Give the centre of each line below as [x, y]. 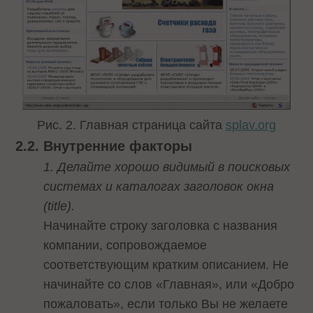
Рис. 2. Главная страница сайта [131, 125]
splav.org [251, 125]
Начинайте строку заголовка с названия [161, 226]
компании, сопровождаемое [125, 246]
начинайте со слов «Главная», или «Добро [169, 285]
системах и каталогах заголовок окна [159, 187]
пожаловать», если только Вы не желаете [166, 304]
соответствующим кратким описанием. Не [166, 265]
